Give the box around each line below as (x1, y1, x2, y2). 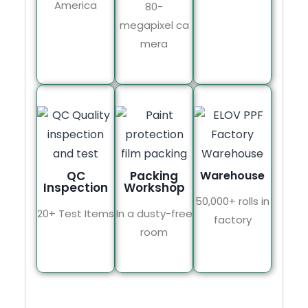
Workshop (123, 179, 185, 197)
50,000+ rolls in (195, 194, 269, 209)
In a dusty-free (115, 206, 192, 221)
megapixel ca (119, 18, 189, 33)
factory (213, 212, 252, 228)
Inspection (43, 179, 108, 197)
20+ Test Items (37, 206, 114, 221)
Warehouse (200, 168, 265, 184)
